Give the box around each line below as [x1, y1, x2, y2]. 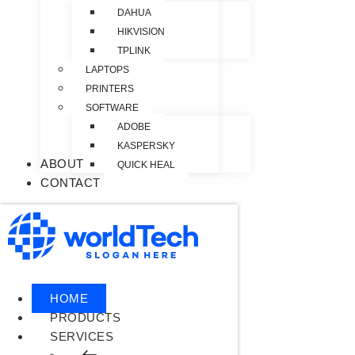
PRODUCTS [50, 311, 120, 324]
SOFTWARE [86, 102, 139, 113]
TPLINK [117, 45, 151, 56]
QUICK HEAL [117, 159, 175, 170]
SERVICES [50, 330, 113, 343]
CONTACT [40, 176, 101, 189]
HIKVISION [117, 26, 165, 37]
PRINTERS [86, 83, 134, 94]
